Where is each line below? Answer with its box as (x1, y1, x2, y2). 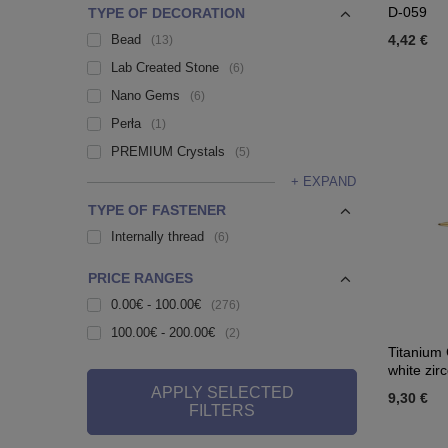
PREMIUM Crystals (111, 144, 225, 159)
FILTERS (189, 402, 255, 419)
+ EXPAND (291, 174, 356, 189)
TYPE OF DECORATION (88, 5, 245, 21)
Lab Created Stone (111, 60, 219, 75)
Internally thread (111, 229, 204, 244)
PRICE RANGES (88, 270, 193, 286)
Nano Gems (111, 88, 180, 103)
